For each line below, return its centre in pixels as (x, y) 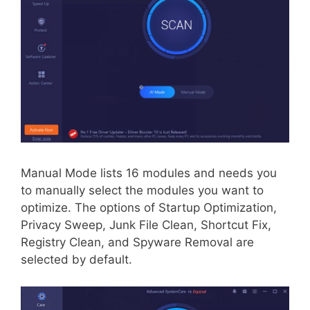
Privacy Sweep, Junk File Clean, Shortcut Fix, (146, 225)
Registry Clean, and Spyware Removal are (137, 243)
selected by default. (76, 260)
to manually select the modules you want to (142, 191)
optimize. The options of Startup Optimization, (149, 208)
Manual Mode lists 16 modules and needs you (149, 173)
